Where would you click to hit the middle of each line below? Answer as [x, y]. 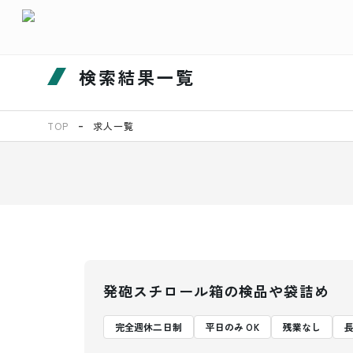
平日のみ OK [232, 327]
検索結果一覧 [137, 76]
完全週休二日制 [149, 327]
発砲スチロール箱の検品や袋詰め [216, 291]
